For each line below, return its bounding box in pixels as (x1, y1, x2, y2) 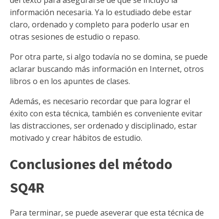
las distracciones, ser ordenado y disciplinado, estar (10, 120, 197, 131)
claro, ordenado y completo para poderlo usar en (10, 19, 189, 30)
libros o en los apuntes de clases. (10, 76, 130, 87)
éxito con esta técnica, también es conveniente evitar (10, 108, 202, 119)
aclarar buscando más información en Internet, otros (10, 64, 204, 74)
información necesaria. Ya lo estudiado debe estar (10, 7, 192, 18)
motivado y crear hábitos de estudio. (10, 132, 142, 143)
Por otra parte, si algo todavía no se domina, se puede (10, 51, 208, 62)
